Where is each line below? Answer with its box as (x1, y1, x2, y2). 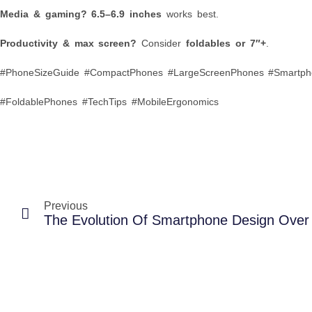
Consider (136, 37, 187, 49)
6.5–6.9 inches (91, 8, 162, 19)
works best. (162, 8, 219, 19)
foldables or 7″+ (186, 37, 266, 49)
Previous (44, 199, 88, 212)
